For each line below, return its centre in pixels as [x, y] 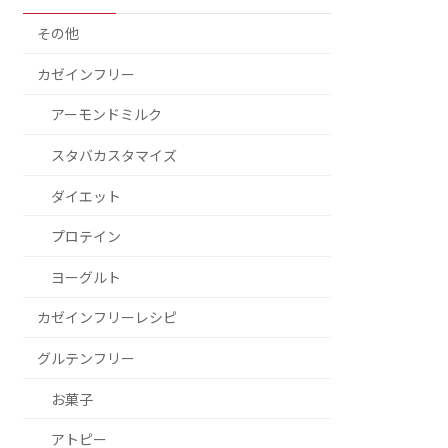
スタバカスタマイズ [114, 156]
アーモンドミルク [107, 115]
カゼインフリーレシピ [107, 318]
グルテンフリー [86, 359]
